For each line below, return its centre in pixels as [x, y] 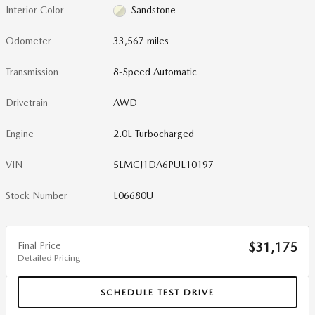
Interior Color [35, 10]
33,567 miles [141, 41]
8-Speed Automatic [155, 72]
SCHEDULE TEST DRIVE [157, 292]
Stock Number [37, 195]
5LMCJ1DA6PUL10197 [164, 165]
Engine [20, 134]
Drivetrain [27, 103]
